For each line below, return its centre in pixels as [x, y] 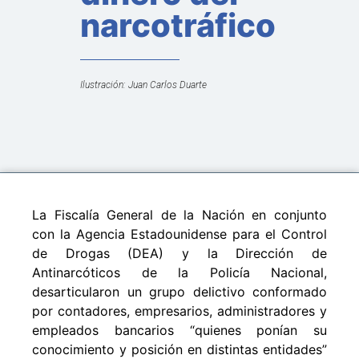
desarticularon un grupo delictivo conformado [179, 291]
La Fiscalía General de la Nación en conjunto [179, 214]
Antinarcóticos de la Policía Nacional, [179, 272]
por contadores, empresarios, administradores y [179, 311]
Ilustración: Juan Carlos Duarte [143, 85]
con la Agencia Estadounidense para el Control [179, 234]
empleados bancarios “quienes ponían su [179, 330]
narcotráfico [178, 25]
